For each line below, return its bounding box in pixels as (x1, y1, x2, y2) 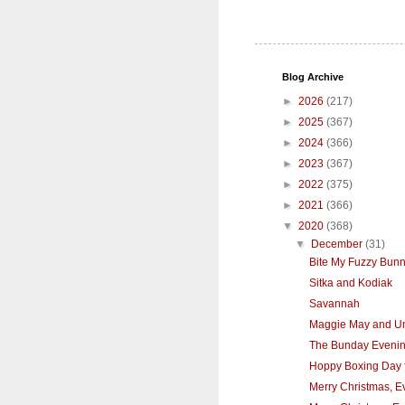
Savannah (308, 297, 360, 310)
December (311, 237, 366, 250)
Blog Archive (282, 71, 344, 82)
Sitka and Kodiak (308, 276, 392, 289)
